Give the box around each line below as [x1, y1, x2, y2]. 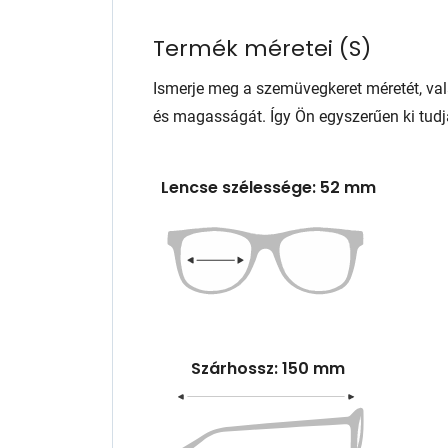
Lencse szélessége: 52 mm [160, 176, 376, 199]
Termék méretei [153, 33, 339, 64]
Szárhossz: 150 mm [191, 356, 345, 380]
